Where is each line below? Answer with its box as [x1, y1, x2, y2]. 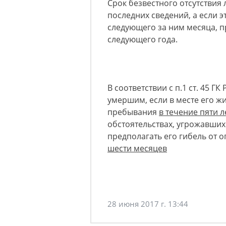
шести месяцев [107, 142, 167, 154]
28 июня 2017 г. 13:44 [107, 198, 188, 209]
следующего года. [107, 33, 178, 45]
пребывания [107, 106, 159, 118]
